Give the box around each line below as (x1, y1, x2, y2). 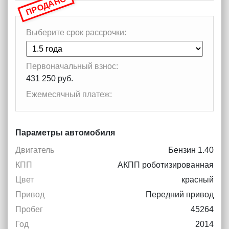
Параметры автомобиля (15, 128, 115, 138)
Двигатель (15, 146, 54, 155)
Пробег (15, 205, 43, 214)
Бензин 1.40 (168, 146, 214, 155)
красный (181, 175, 214, 185)
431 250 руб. (26, 74, 73, 83)
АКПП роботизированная (118, 161, 214, 170)
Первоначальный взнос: (26, 62, 118, 71)
